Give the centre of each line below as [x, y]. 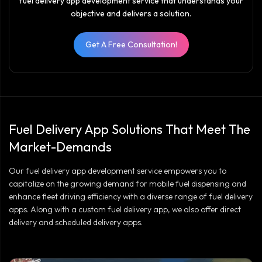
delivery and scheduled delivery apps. [76, 222]
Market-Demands [60, 146]
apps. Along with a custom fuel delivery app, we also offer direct [125, 209]
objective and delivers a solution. [131, 13]
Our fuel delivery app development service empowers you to [118, 170]
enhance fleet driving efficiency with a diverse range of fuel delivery [131, 196]
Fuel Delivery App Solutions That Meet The [130, 129]
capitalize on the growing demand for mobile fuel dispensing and [127, 183]
